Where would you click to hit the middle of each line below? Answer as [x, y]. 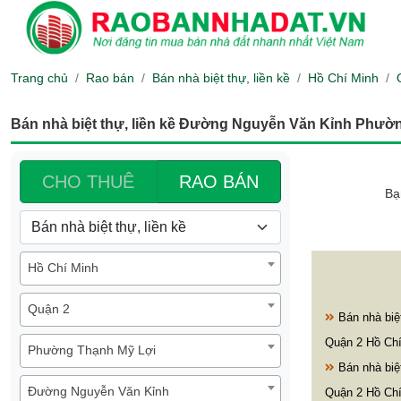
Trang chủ [39, 78]
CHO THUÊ [89, 182]
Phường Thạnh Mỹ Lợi [92, 350]
